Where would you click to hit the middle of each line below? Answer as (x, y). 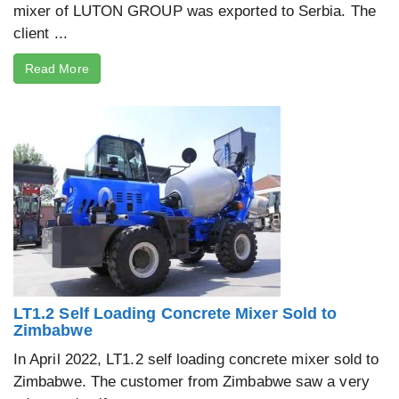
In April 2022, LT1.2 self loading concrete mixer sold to (196, 359)
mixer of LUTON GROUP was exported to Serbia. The (195, 11)
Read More (57, 68)
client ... (41, 33)
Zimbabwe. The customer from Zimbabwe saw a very (191, 381)
